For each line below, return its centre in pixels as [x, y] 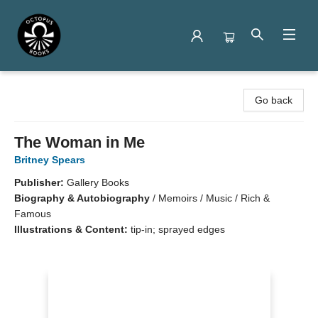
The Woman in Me [79, 142]
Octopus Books [45, 84]
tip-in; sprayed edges [178, 229]
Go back [274, 100]
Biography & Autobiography [82, 198]
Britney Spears [50, 160]
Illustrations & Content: [72, 229]
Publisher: [40, 182]
